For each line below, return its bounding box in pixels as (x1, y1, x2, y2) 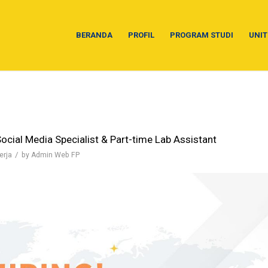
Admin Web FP (31, 151, 80, 159)
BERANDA (75, 31, 112, 39)
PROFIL (127, 31, 154, 39)
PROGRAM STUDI (169, 31, 233, 39)
